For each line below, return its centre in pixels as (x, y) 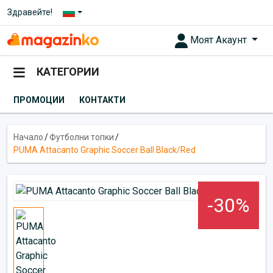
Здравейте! (30, 12)
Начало (28, 137)
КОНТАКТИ (102, 100)
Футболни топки (82, 137)
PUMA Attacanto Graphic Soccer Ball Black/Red (105, 150)
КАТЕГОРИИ (68, 72)
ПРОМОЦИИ (39, 100)
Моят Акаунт (220, 40)
